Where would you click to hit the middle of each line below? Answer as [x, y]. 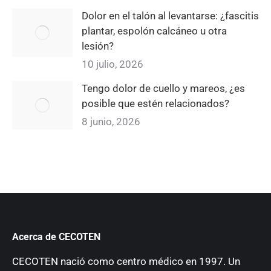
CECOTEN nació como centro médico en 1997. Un [126, 262]
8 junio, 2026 [111, 122]
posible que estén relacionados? [155, 104]
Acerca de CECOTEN [56, 237]
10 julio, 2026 [113, 64]
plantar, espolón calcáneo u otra [154, 31]
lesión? [98, 46]
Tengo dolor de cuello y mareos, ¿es [163, 89]
